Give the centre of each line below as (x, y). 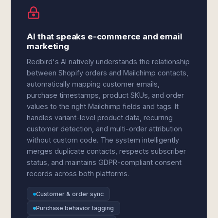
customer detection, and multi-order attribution (105, 129)
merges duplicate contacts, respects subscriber (107, 151)
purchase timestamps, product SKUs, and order (106, 95)
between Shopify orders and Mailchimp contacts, (108, 73)
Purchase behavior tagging (75, 208)
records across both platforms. (78, 173)
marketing (48, 46)
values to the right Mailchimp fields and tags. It (103, 106)
